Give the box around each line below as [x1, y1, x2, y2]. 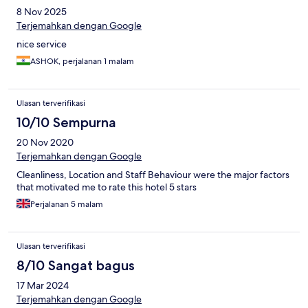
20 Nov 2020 [16, 136, 74, 149]
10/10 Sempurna [16, 114, 116, 131]
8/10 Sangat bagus [16, 257, 135, 274]
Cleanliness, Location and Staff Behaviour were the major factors [16, 168, 289, 181]
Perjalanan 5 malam [30, 199, 103, 210]
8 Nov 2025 [16, 5, 67, 19]
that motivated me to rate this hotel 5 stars [16, 181, 197, 194]
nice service [16, 38, 67, 51]
